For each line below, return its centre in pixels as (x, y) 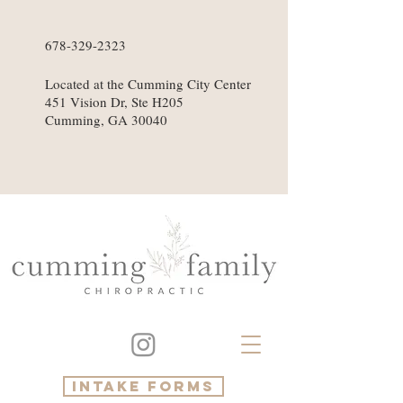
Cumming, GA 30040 (106, 120)
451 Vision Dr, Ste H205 (114, 102)
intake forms (143, 386)
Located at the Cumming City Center (148, 84)
